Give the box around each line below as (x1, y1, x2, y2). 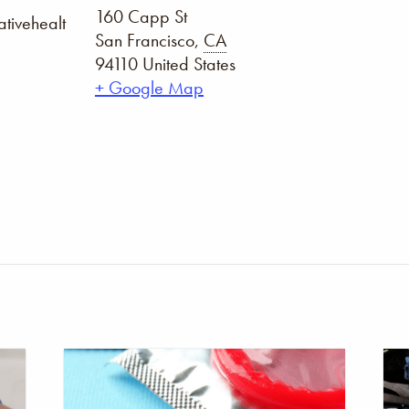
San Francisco (95, 28, 194, 52)
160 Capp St (95, 5, 187, 28)
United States (142, 52, 236, 76)
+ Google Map (95, 76, 204, 100)
